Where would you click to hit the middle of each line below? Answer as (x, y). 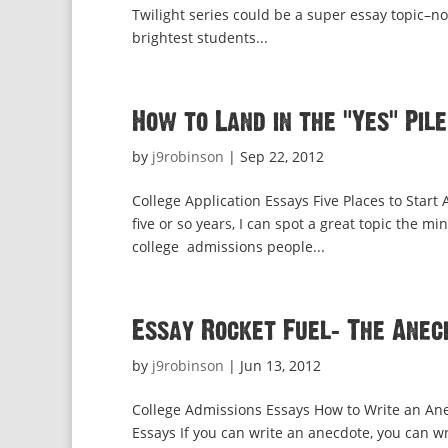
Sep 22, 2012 (282, 156)
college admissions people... (228, 246)
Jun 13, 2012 (280, 365)
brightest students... (200, 37)
